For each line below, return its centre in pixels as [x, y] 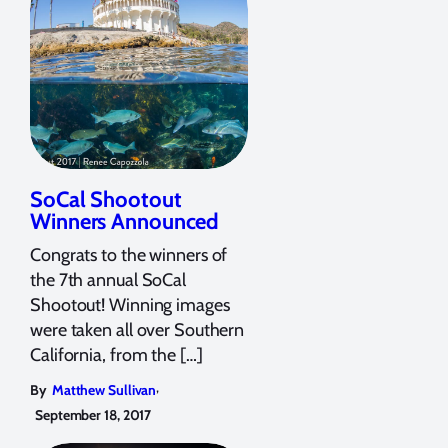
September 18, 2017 [93, 414]
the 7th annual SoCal [108, 279]
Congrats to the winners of [129, 254]
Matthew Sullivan [104, 389]
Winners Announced [125, 221]
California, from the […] [116, 354]
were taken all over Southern [137, 329]
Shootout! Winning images [130, 304]
